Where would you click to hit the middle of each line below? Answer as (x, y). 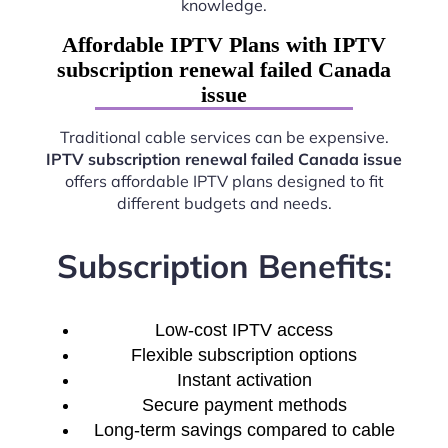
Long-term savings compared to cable (244, 430)
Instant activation (244, 380)
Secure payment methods (244, 405)
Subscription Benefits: (224, 266)
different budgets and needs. (224, 202)
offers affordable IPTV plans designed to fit (224, 180)
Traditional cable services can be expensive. (224, 136)
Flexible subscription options (244, 355)
